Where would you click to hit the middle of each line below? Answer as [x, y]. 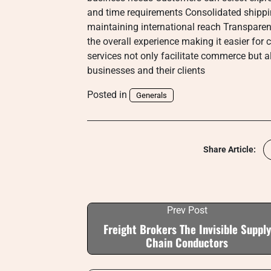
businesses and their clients [146, 70]
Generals [152, 95]
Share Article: [230, 149]
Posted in [108, 95]
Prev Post [187, 210]
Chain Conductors [187, 242]
